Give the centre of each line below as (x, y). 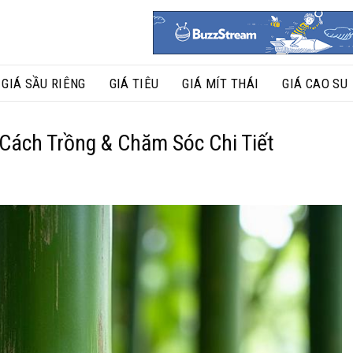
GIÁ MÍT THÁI (221, 83)
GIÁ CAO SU (315, 83)
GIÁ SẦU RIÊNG (44, 83)
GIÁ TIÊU (134, 83)
